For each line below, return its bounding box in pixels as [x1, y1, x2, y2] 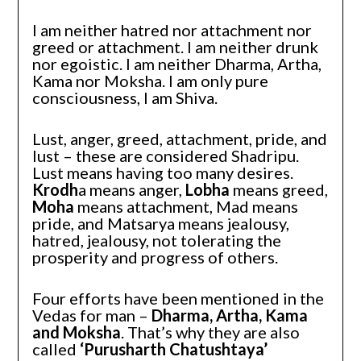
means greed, [229, 179, 328, 199]
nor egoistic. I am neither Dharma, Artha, [31, 53, 322, 73]
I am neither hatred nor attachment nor [31, 19, 312, 39]
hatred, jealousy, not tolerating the [31, 230, 281, 250]
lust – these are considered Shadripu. [31, 145, 299, 165]
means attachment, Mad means [73, 196, 298, 216]
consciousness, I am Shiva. [31, 87, 218, 107]
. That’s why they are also [120, 322, 300, 342]
